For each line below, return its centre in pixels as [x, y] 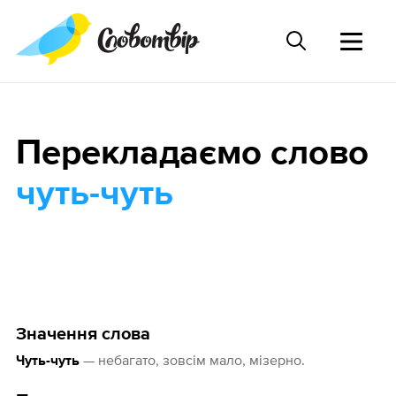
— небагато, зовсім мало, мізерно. [192, 360]
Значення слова [83, 335]
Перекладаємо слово [192, 154]
